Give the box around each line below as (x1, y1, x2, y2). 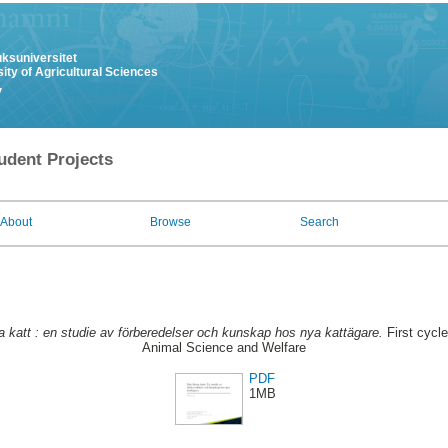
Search (300, 215, 339, 229)
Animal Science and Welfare (142, 340, 306, 356)
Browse (150, 215, 191, 229)
